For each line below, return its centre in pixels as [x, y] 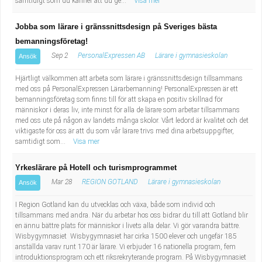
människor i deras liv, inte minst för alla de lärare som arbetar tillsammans [127, 110]
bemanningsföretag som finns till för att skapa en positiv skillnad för [119, 99]
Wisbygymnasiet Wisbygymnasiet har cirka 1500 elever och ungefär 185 [126, 236]
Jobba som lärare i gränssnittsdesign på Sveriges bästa [116, 27]
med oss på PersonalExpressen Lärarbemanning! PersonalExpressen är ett [127, 89]
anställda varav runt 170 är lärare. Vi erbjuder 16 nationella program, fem [125, 247]
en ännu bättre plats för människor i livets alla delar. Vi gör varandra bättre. [128, 226]
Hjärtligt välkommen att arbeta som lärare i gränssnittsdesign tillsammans [129, 78]
